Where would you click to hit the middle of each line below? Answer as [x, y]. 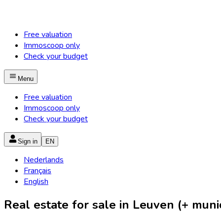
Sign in [28, 141]
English [36, 182]
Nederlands [44, 160]
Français [37, 171]
